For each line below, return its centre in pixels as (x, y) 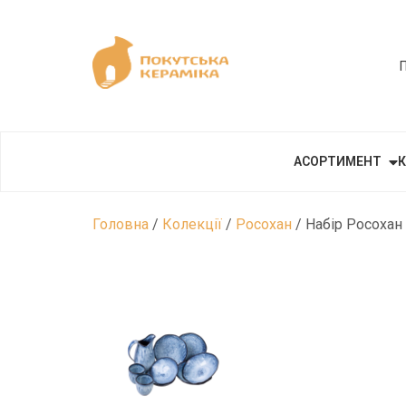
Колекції (192, 224)
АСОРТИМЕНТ (337, 162)
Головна (121, 224)
